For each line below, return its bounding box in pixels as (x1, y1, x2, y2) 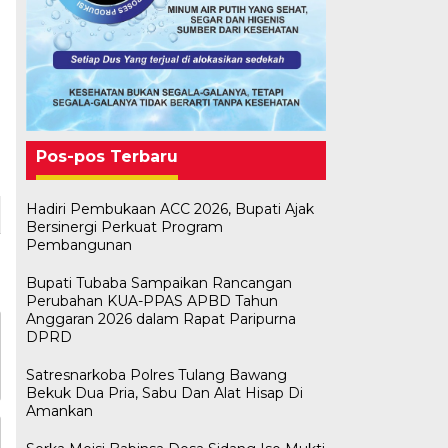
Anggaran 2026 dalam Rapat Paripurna (25, 309, 296, 328)
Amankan (25, 401, 93, 420)
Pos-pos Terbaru (35, 146, 178, 166)
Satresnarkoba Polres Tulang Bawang (25, 365, 287, 384)
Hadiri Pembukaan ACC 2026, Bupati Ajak (25, 199, 314, 218)
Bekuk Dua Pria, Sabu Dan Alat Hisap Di (25, 383, 303, 402)
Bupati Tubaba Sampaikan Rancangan (25, 273, 292, 292)
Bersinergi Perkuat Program (25, 217, 223, 236)
